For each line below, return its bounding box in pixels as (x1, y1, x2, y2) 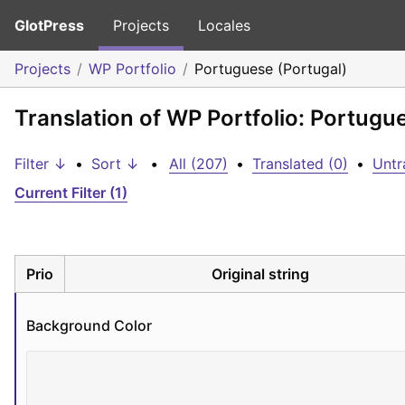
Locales (198, 16, 250, 34)
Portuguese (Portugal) (194, 60, 347, 78)
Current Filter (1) (14, 184, 127, 202)
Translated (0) (252, 155, 348, 173)
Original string (212, 264, 309, 283)
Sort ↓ (91, 155, 139, 173)
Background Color (26, 316, 152, 334)
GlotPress (14, 16, 84, 34)
